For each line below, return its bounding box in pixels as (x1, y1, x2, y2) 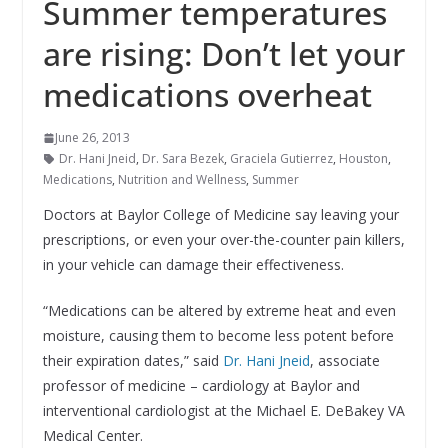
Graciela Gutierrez (229, 150, 333, 168)
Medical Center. (42, 426, 143, 446)
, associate (309, 351, 380, 371)
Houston (338, 150, 388, 168)
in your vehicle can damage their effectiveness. (42, 255, 344, 275)
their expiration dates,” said (42, 351, 223, 371)
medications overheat (42, 73, 372, 117)
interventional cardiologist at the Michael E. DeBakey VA (42, 401, 405, 421)
